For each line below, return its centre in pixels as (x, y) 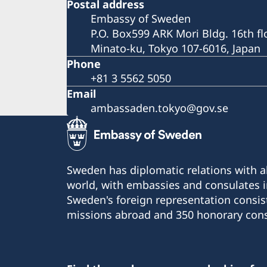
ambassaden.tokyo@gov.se (159, 108)
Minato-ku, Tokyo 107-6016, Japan (176, 48)
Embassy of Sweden (141, 18)
